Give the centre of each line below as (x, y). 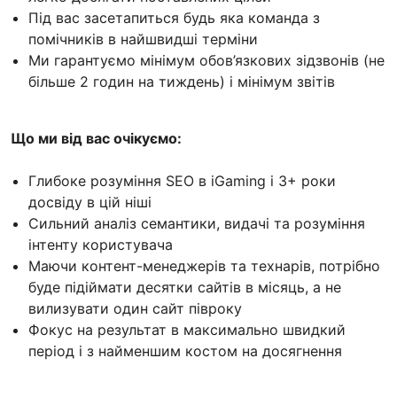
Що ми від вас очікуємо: (96, 138)
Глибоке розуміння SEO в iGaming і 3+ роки (182, 180)
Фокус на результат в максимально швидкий (187, 329)
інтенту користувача (101, 244)
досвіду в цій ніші (90, 202)
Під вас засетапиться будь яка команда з (174, 17)
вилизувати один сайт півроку (135, 308)
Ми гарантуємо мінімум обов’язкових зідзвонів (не (206, 60)
